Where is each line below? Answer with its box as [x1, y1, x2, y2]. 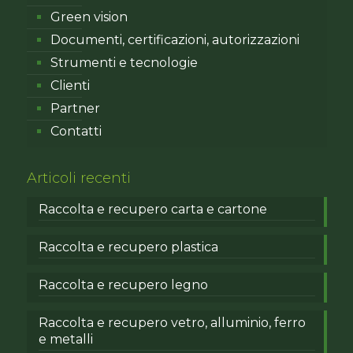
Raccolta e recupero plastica [38, 239, 218, 255]
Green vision [50, 9, 128, 24]
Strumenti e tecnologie [50, 54, 198, 70]
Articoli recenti [26, 169, 131, 187]
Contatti [50, 123, 102, 139]
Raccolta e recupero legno [38, 277, 208, 292]
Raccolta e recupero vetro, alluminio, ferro [38, 314, 306, 330]
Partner [50, 100, 100, 116]
